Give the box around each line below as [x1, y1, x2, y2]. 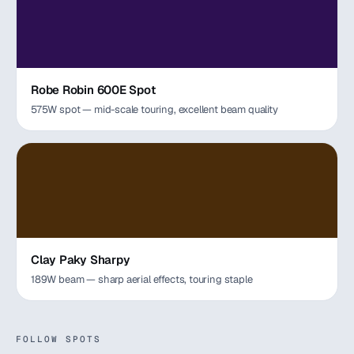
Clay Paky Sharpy [31, 252, 130, 267]
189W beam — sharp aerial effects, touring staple [31, 273, 253, 286]
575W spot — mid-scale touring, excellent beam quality [31, 103, 278, 116]
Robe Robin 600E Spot [31, 82, 156, 97]
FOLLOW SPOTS [16, 333, 101, 345]
